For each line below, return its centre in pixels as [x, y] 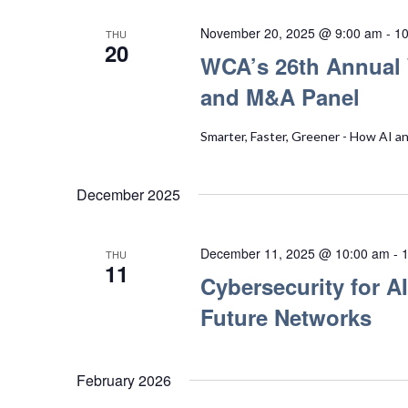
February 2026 [124, 380]
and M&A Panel [280, 96]
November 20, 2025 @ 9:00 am [291, 32]
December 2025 [128, 194]
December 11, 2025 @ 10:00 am [295, 253]
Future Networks [286, 316]
